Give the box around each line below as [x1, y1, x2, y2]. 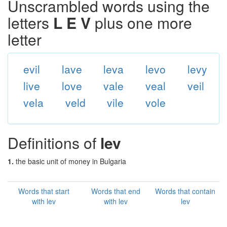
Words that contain [155, 186, 215, 196]
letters [8, 12, 53, 33]
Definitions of [8, 132, 100, 154]
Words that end [91, 186, 140, 196]
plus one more [91, 12, 192, 33]
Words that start [18, 186, 69, 196]
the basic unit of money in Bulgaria [16, 156, 126, 166]
